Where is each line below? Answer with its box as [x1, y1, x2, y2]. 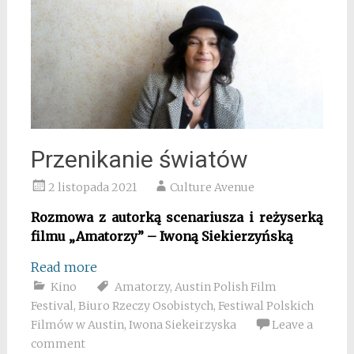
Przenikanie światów [30, 145, 248, 173]
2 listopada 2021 [47, 179, 137, 194]
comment [30, 336, 85, 351]
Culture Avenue [169, 179, 254, 194]
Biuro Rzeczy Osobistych [77, 298, 213, 313]
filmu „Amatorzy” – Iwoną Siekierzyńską [30, 228, 293, 244]
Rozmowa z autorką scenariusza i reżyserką [30, 209, 324, 225]
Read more [30, 258, 97, 275]
